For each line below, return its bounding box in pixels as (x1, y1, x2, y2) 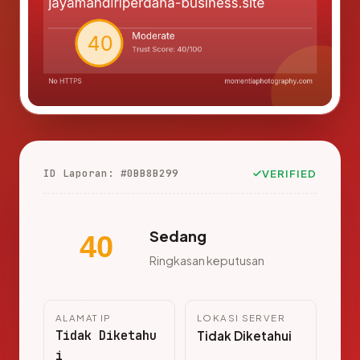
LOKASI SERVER (197, 312, 285, 325)
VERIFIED (261, 166, 317, 181)
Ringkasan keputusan (149, 252, 264, 268)
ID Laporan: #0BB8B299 (43, 166, 178, 181)
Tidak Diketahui (197, 328, 292, 344)
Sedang (149, 226, 207, 245)
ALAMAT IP (55, 312, 112, 325)
